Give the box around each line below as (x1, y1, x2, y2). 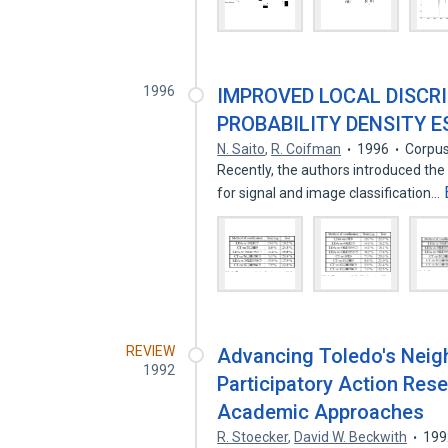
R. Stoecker (217, 429, 289, 445)
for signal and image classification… (217, 185, 444, 201)
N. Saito (217, 141, 266, 157)
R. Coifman (271, 141, 342, 157)
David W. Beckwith (294, 429, 408, 445)
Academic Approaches (217, 400, 425, 424)
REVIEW (126, 343, 176, 359)
